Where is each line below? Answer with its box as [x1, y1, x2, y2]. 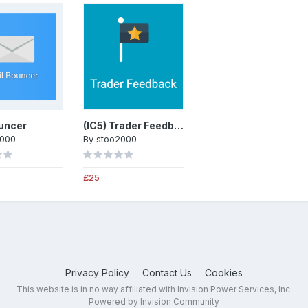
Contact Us [142, 266, 192, 278]
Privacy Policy [65, 266, 129, 278]
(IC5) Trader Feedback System [174, 119, 184, 131]
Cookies [205, 266, 243, 278]
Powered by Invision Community [89, 296, 219, 307]
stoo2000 [96, 133, 137, 144]
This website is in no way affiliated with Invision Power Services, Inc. [16, 283, 292, 294]
